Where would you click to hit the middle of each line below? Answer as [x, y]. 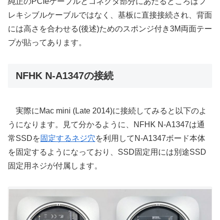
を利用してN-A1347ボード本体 [150, 138]
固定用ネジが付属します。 [55, 165]
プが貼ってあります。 [47, 43]
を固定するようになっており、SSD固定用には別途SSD [107, 152]
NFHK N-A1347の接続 [65, 76]
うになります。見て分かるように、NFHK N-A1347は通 [106, 124]
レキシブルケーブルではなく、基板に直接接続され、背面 [110, 15]
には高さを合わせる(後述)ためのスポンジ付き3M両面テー [110, 29]
